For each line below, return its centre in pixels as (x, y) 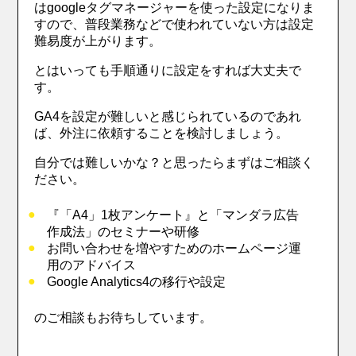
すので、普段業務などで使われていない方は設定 (174, 24)
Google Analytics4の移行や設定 (137, 281)
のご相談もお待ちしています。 (124, 317)
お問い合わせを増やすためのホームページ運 (174, 248)
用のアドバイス (92, 265)
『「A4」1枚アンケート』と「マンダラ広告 (173, 215)
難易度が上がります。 (98, 41)
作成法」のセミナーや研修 (124, 231)
